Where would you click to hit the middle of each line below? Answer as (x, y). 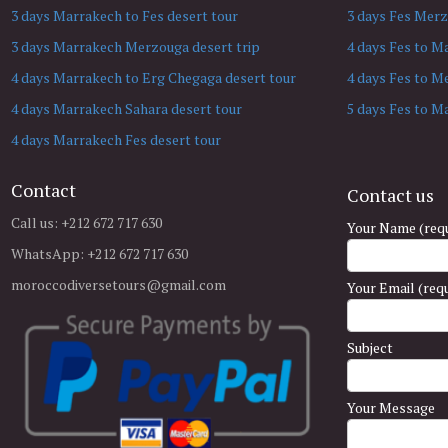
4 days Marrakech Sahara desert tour (126, 108)
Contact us (390, 194)
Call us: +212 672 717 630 (86, 223)
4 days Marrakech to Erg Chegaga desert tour (153, 77)
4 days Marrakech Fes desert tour (116, 139)
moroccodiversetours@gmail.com (118, 285)
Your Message (391, 407)
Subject (370, 347)
